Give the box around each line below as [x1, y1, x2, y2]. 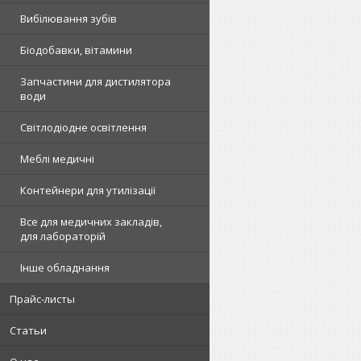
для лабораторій [20, 229, 106, 243]
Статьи [10, 323, 47, 338]
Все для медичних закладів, [20, 214, 162, 229]
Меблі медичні [20, 151, 94, 166]
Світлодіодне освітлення [20, 120, 147, 135]
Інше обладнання [20, 260, 110, 275]
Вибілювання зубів [20, 11, 117, 26]
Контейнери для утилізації [20, 183, 156, 197]
